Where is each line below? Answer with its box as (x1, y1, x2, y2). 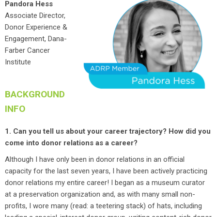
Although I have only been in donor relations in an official (5, 155, 185, 164)
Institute (5, 58, 31, 66)
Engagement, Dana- (5, 34, 67, 43)
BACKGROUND (5, 89, 65, 100)
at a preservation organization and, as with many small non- (5, 190, 195, 199)
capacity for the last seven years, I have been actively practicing (5, 167, 207, 175)
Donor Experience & (5, 23, 67, 31)
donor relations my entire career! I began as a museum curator (5, 178, 205, 187)
